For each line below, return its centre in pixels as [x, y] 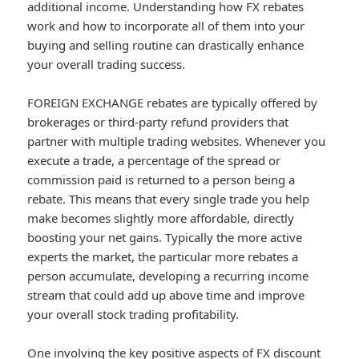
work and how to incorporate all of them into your [166, 26]
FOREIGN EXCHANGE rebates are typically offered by [173, 103]
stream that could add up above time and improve [166, 295]
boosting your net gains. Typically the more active [165, 238]
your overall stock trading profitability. [133, 315]
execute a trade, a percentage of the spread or [154, 161]
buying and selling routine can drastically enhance [166, 45]
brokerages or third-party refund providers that [158, 122]
